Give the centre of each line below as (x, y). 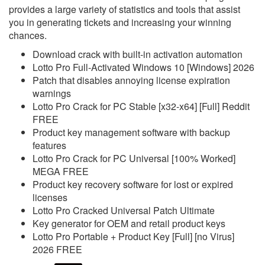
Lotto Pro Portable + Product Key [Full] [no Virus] (133, 236)
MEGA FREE (61, 171)
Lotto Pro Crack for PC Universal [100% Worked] (134, 158)
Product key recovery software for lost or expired (133, 184)
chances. (28, 35)
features (49, 145)
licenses (50, 197)
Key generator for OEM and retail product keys (129, 223)
